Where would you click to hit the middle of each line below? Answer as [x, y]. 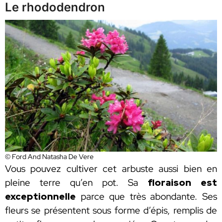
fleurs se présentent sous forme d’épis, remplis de [111, 211]
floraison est [182, 183]
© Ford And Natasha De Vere [49, 157]
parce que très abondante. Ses [146, 197]
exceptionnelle [40, 197]
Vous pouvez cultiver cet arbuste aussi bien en [111, 169]
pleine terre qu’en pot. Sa [76, 183]
